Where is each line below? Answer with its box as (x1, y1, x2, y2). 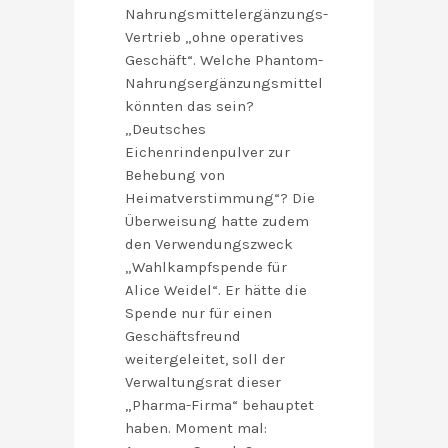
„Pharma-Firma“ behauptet (125, 396, 314, 415)
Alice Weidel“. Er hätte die (125, 281, 307, 300)
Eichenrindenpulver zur (125, 143, 290, 162)
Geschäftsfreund (125, 327, 241, 346)
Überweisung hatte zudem (125, 212, 309, 231)
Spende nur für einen (125, 304, 272, 323)
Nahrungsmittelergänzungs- (125, 5, 328, 24)
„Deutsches (125, 120, 206, 139)
